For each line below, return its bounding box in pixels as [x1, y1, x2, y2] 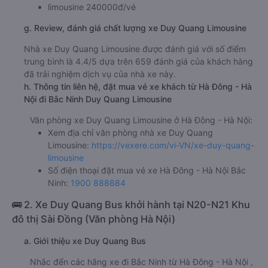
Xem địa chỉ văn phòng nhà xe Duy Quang [48, 170, 213, 181]
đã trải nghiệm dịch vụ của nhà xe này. [24, 111, 176, 122]
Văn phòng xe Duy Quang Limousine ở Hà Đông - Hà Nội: [30, 157, 252, 168]
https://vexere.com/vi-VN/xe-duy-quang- [92, 182, 254, 193]
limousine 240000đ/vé [48, 44, 136, 55]
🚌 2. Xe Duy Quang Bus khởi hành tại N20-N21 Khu [12, 241, 250, 254]
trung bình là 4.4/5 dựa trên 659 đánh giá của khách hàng [24, 99, 253, 109]
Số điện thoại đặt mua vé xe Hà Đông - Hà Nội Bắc [48, 208, 246, 218]
